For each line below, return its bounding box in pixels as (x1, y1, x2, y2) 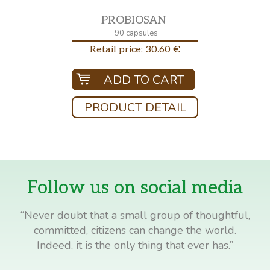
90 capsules (112, 27, 158, 39)
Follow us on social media (27, 177, 243, 199)
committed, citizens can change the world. (34, 222, 236, 237)
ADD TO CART (103, 71, 184, 88)
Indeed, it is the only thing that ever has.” (37, 237, 233, 253)
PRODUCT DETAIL (84, 99, 186, 116)
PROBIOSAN (101, 13, 166, 27)
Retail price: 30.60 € (90, 43, 180, 55)
